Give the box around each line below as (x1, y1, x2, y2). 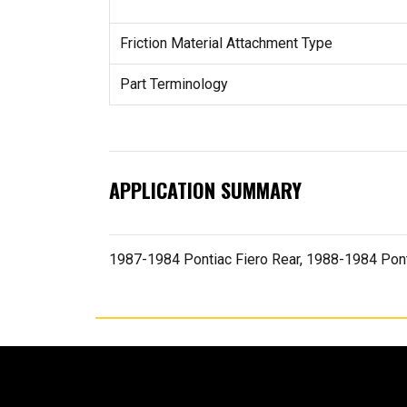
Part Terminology (119, 75, 228, 94)
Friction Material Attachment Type (119, 35, 333, 53)
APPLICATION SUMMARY (109, 175, 302, 205)
